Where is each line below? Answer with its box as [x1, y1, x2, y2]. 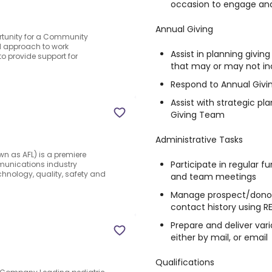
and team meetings [171, 171, 256, 183]
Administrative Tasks [155, 134, 243, 146]
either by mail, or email [171, 231, 268, 243]
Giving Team [171, 109, 225, 121]
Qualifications [155, 256, 214, 268]
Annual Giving [155, 23, 213, 35]
